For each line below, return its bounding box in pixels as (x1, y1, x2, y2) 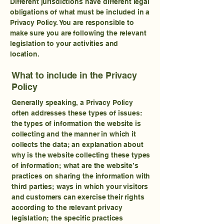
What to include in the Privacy (11, 70, 137, 80)
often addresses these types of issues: (11, 109, 142, 117)
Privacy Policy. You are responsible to (10, 18, 134, 26)
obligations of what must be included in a (10, 8, 150, 16)
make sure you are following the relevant (10, 29, 146, 37)
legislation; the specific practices (11, 214, 123, 222)
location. (10, 50, 41, 58)
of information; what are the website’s (11, 161, 138, 169)
